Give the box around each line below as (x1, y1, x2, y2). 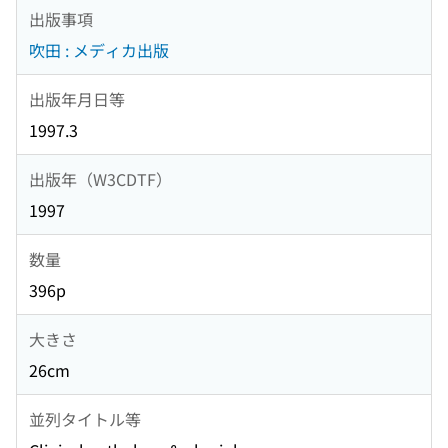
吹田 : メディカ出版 (29, 38, 169, 63)
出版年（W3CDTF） (29, 166, 172, 191)
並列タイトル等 (29, 406, 141, 431)
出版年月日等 (29, 86, 125, 111)
